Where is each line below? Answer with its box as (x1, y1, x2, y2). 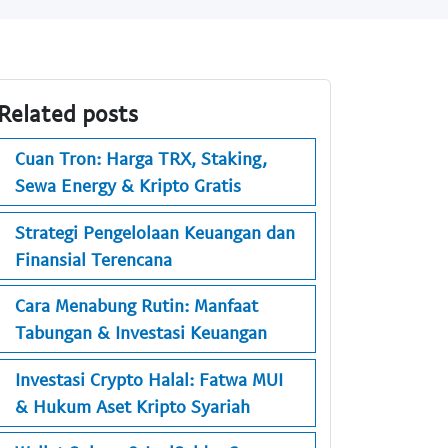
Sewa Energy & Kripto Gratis (15, 174, 241, 197)
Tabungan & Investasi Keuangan (15, 321, 267, 344)
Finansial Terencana (15, 247, 172, 270)
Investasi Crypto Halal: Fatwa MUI (15, 367, 283, 390)
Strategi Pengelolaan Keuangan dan (15, 220, 295, 243)
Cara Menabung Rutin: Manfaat (15, 294, 258, 317)
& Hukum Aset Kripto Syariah (15, 394, 250, 417)
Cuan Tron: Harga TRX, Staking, (15, 147, 267, 170)
